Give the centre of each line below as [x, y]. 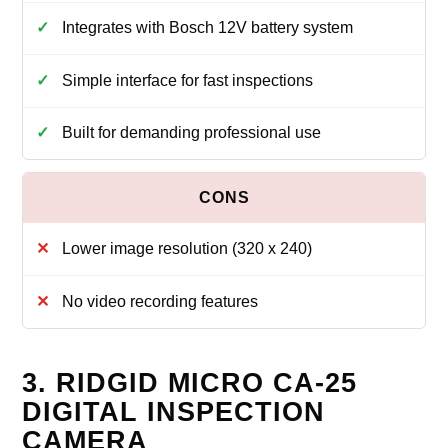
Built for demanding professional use [191, 133]
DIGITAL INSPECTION [174, 411]
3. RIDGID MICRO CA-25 [190, 382]
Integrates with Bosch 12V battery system [207, 28]
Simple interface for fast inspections [187, 80]
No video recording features [159, 301]
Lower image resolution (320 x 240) [186, 249]
